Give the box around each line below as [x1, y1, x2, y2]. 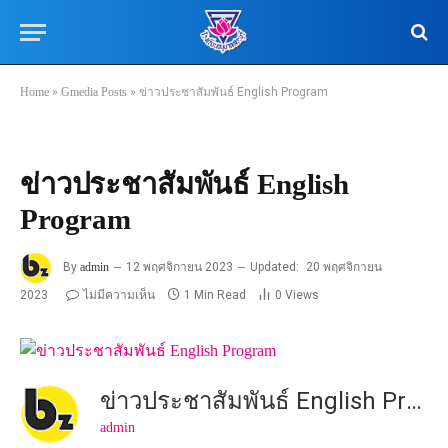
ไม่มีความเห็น [83, 288, 155, 302]
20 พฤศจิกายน [306, 260, 382, 275]
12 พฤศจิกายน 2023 [126, 260, 233, 275]
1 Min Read [184, 288, 246, 302]
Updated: [250, 260, 299, 275]
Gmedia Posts [61, 85, 127, 99]
